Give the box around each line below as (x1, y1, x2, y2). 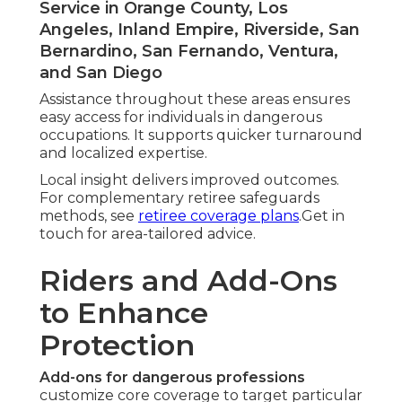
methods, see (39, 207, 138, 225)
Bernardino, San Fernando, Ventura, (39, 41, 338, 62)
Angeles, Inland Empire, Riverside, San (39, 20, 360, 40)
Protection (39, 328, 195, 363)
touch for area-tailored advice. (39, 225, 256, 243)
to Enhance (39, 295, 208, 331)
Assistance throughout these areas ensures (39, 91, 350, 109)
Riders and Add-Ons (39, 263, 337, 299)
